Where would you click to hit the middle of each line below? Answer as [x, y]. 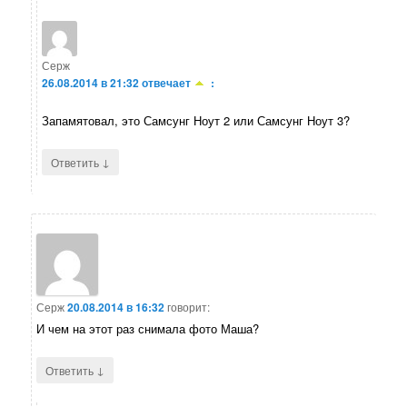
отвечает [167, 82]
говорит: [189, 307]
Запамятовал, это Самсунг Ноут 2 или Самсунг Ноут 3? [196, 120]
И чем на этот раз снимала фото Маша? [148, 329]
